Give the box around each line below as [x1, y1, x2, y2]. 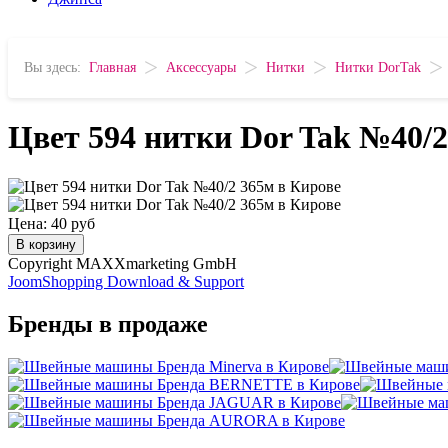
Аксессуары [166, 60, 236, 75]
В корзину [16, 236, 76, 252]
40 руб [51, 214, 95, 232]
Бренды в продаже [8, 310, 208, 337]
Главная [89, 60, 136, 75]
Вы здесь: [24, 60, 89, 75]
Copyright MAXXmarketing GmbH [8, 254, 237, 272]
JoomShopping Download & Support [8, 272, 244, 290]
